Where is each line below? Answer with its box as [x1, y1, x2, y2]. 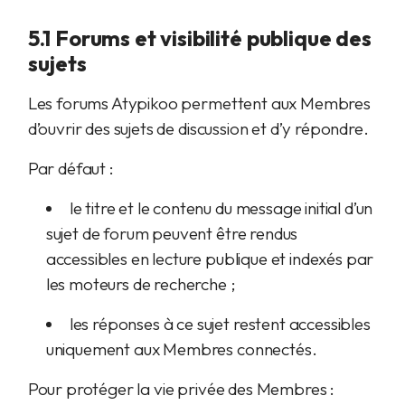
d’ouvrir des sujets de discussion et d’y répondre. [27, 118, 369, 139]
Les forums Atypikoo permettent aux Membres [27, 92, 371, 114]
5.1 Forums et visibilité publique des [27, 24, 372, 52]
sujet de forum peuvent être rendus [45, 222, 298, 244]
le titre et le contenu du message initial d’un [69, 197, 373, 219]
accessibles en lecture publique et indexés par [45, 248, 374, 269]
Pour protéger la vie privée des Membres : [27, 378, 335, 400]
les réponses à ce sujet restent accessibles [69, 313, 371, 334]
